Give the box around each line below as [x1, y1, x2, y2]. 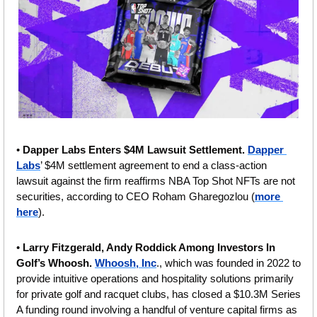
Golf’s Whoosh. [16, 257, 95, 270]
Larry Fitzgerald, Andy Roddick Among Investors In [23, 241, 275, 254]
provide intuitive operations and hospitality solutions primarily [16, 272, 294, 285]
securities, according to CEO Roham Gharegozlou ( [16, 190, 255, 203]
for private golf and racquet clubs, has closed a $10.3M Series [16, 288, 301, 301]
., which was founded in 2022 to [156, 257, 301, 270]
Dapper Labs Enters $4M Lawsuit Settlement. [23, 144, 245, 156]
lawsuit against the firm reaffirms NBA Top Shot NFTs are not [16, 175, 295, 188]
